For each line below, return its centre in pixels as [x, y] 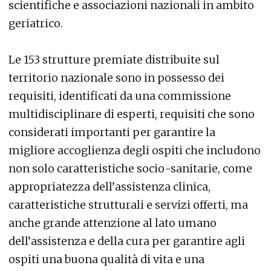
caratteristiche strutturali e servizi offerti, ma [128, 205]
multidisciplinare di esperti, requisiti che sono [132, 114]
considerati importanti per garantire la [112, 132]
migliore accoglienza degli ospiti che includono [135, 150]
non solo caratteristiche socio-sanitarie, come [130, 168]
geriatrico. [36, 23]
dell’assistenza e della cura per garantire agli [127, 241]
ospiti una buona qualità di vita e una [106, 259]
